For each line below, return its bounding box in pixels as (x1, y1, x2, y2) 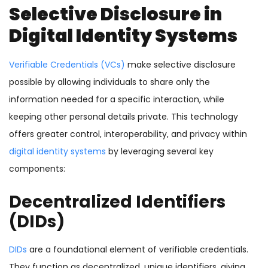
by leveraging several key (108, 145, 214, 158)
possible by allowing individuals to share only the (9, 76, 210, 89)
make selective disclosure (125, 59, 236, 71)
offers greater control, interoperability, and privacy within (9, 128, 247, 141)
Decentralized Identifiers (9, 190, 226, 214)
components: (9, 163, 65, 175)
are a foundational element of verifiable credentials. (27, 243, 248, 256)
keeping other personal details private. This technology (9, 111, 238, 123)
